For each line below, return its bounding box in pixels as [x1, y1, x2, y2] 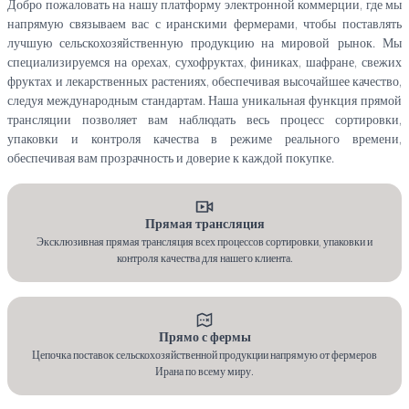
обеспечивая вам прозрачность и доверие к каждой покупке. [7, 150, 334, 168]
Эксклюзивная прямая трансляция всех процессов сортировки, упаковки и [37, 235, 372, 251]
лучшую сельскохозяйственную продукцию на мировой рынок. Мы [7, 35, 402, 53]
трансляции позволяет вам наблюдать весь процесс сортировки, [7, 111, 402, 130]
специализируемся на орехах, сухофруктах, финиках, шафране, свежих [7, 54, 402, 72]
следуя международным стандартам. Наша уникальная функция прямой [7, 92, 402, 110]
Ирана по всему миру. [155, 364, 254, 381]
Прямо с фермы [158, 329, 251, 348]
